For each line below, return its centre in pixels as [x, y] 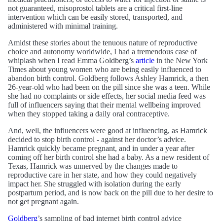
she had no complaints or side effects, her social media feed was [107, 96]
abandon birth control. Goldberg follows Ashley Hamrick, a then [108, 78]
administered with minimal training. [63, 26]
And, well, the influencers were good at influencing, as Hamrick [108, 131]
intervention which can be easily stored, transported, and [95, 17]
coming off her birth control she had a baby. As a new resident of [109, 157]
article [145, 61]
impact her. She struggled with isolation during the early [94, 184]
